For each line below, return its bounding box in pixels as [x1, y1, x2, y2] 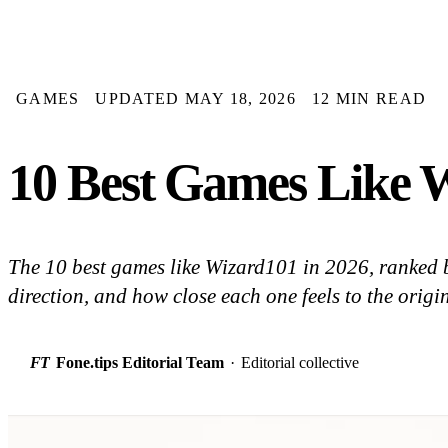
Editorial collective [241, 354, 359, 372]
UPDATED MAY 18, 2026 [95, 90, 297, 107]
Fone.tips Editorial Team [56, 354, 224, 372]
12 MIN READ [312, 90, 427, 107]
